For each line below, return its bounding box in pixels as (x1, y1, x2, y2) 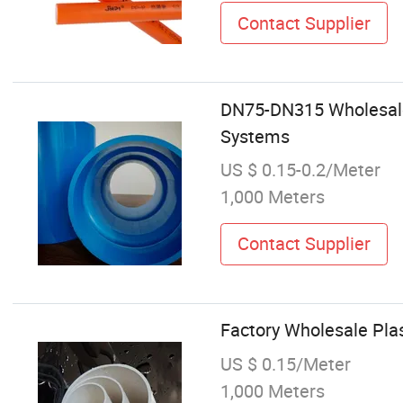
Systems (219, 123, 290, 148)
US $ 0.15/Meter (219, 351, 351, 376)
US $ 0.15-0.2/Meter (219, 157, 381, 182)
